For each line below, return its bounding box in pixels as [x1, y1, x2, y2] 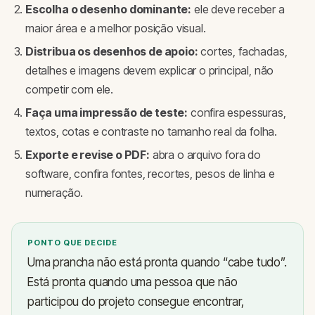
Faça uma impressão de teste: [25, 105, 188, 120]
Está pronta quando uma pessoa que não [27, 275, 238, 290]
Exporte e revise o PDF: [25, 148, 150, 162]
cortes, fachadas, [198, 44, 288, 59]
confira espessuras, [188, 105, 286, 120]
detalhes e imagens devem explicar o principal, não [25, 63, 274, 78]
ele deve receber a [191, 2, 285, 17]
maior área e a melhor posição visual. [25, 21, 206, 36]
